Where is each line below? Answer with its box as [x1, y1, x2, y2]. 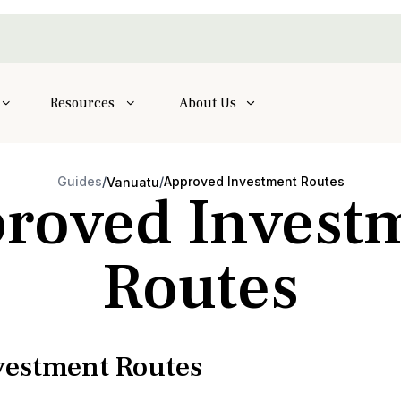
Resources [50, 93, 115, 112]
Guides [56, 174, 102, 189]
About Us [178, 93, 236, 112]
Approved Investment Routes [163, 174, 345, 189]
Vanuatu [106, 175, 159, 190]
